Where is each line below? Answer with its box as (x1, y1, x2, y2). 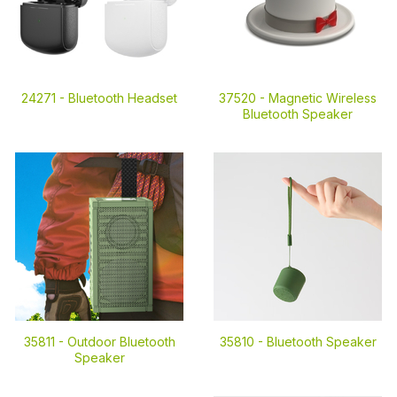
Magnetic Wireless (269, 90, 377, 105)
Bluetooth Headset (68, 90, 177, 105)
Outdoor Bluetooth (66, 334, 175, 349)
